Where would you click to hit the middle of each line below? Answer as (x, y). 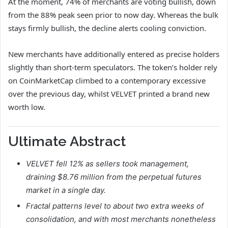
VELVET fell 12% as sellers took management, (107, 164)
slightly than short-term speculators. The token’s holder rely (113, 67)
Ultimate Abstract (67, 141)
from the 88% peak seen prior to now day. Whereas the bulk (113, 15)
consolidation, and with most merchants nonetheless (121, 219)
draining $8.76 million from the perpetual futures (114, 177)
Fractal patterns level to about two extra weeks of (115, 206)
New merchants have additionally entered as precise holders (114, 54)
